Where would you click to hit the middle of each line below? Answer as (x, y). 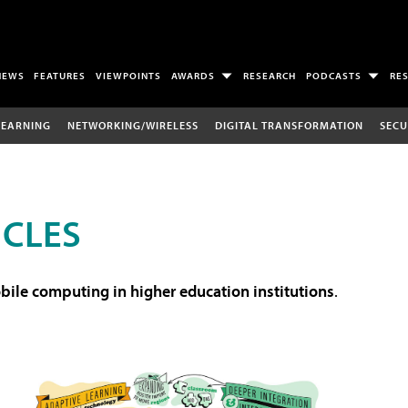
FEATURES (60, 76)
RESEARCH (270, 76)
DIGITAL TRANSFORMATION (289, 125)
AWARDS (194, 76)
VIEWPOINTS (129, 76)
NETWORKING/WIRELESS (133, 125)
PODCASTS (333, 76)
